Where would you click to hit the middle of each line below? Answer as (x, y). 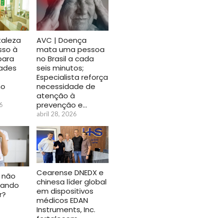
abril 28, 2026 (57, 114)
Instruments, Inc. (66, 209)
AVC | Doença (62, 40)
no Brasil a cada (65, 58)
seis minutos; (60, 68)
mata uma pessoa (71, 49)
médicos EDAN (62, 200)
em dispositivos (65, 191)
